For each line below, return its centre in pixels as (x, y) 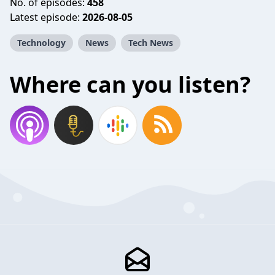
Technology (41, 43)
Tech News (151, 43)
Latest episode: (46, 17)
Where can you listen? (130, 84)
